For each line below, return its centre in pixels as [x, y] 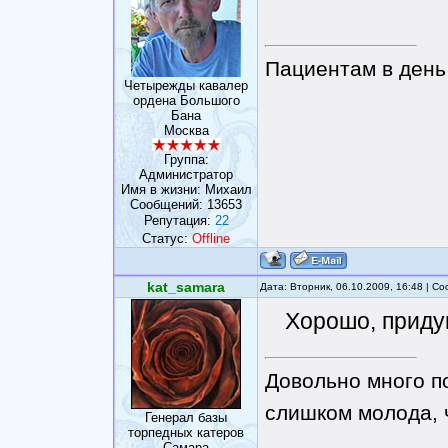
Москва [186, 130]
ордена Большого [186, 100]
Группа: [186, 159]
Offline [211, 238]
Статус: [167, 238]
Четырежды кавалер [186, 85]
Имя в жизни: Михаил [186, 189]
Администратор [186, 174]
